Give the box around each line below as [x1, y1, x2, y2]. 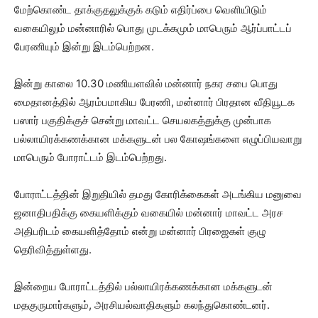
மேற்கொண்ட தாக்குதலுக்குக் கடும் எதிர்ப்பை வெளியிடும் [14, 3, 267, 17]
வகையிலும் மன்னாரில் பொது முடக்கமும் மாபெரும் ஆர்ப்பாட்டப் [14, 21, 292, 35]
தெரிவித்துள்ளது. [14, 243, 92, 257]
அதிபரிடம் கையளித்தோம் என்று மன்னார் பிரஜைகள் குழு [14, 224, 266, 238]
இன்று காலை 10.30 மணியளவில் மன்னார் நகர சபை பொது [14, 77, 278, 91]
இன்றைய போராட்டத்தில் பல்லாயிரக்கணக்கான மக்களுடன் [14, 280, 273, 294]
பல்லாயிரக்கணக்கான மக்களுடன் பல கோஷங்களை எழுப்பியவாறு [14, 132, 302, 146]
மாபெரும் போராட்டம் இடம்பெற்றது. [14, 150, 167, 165]
